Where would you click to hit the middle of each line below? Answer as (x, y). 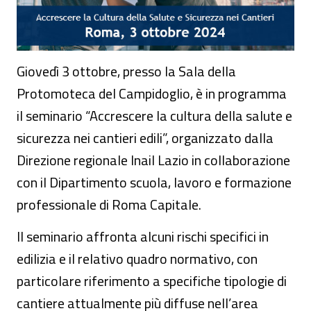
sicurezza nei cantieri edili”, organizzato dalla (145, 138)
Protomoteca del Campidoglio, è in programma (152, 93)
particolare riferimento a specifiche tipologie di (152, 281)
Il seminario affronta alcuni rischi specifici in (143, 236)
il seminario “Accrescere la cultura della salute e (154, 116)
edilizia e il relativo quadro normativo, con (137, 259)
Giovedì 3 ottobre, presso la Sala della (126, 71)
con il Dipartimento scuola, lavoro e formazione (154, 182)
